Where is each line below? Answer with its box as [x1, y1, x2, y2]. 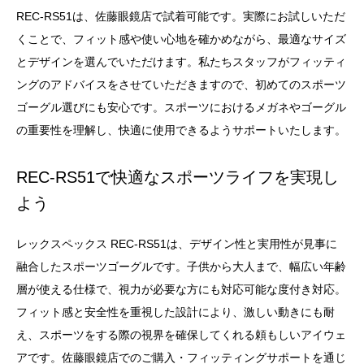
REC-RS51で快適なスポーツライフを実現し [16, 168, 339, 186]
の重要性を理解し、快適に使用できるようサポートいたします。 [16, 123, 346, 136]
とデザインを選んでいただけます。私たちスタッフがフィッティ [16, 55, 346, 68]
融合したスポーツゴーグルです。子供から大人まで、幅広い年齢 [16, 260, 346, 273]
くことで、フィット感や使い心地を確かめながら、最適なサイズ [16, 32, 346, 45]
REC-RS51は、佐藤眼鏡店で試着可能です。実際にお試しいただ [16, 10, 345, 23]
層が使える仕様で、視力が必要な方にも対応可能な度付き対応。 [16, 283, 346, 296]
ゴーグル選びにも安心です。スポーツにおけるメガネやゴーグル [16, 101, 346, 114]
